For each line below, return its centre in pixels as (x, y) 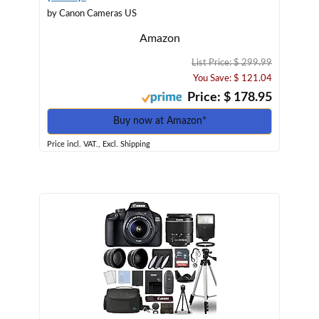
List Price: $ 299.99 (232, 63)
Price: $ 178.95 (227, 97)
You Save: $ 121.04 (232, 78)
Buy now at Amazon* (159, 121)
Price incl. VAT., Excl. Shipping (99, 144)
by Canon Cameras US (92, 14)
